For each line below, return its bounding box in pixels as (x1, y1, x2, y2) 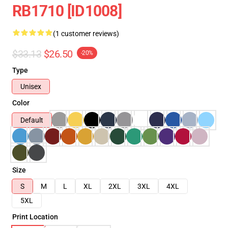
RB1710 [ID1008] (12, 2, 122, 20)
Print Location (12, 213, 58, 221)
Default (20, 116, 43, 124)
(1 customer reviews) (53, 30, 119, 38)
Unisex (20, 82, 41, 91)
